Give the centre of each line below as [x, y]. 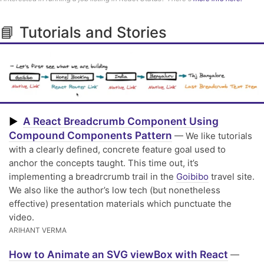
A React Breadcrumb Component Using [121, 121]
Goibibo [192, 176]
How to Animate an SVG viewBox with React [118, 254]
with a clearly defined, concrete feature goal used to [117, 149]
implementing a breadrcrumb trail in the [93, 176]
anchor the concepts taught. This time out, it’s [104, 163]
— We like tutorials [212, 136]
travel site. [232, 176]
